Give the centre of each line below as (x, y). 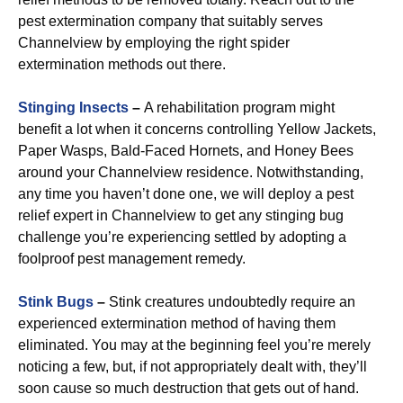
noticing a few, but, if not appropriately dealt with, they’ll (193, 367)
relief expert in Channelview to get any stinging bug (181, 215)
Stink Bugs (56, 302)
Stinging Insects (73, 107)
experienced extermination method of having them (177, 323)
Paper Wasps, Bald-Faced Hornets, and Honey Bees (186, 151)
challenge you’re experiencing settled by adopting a (182, 237)
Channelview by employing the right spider (154, 43)
